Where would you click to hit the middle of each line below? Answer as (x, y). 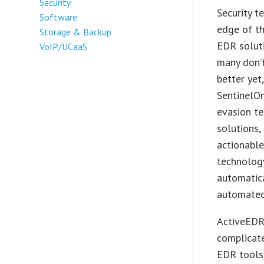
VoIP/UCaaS (64, 46)
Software (59, 17)
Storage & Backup (76, 32)
